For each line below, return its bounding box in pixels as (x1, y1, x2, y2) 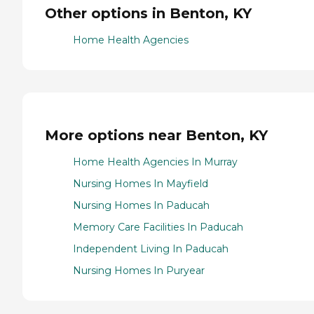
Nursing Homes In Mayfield (73, 177, 208, 191)
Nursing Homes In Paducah (73, 199, 210, 212)
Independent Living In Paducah (73, 243, 228, 256)
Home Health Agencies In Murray (73, 156, 238, 169)
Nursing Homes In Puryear (73, 264, 205, 278)
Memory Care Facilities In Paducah (73, 221, 243, 234)
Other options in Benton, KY (45, 4, 252, 22)
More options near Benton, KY (45, 126, 268, 144)
